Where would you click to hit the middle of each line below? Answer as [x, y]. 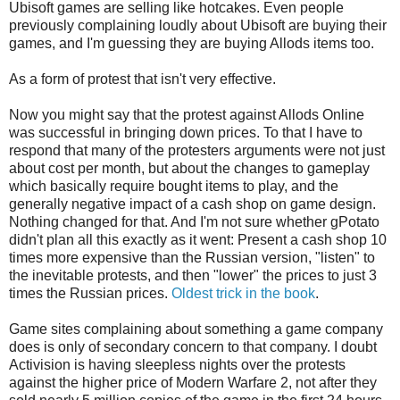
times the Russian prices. [90, 293]
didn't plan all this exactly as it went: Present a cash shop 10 [198, 239]
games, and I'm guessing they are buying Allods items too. [192, 43]
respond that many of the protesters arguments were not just [197, 150]
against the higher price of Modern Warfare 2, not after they [193, 382]
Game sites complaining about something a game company [196, 329]
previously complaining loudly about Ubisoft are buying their [198, 25]
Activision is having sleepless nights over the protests [177, 364]
